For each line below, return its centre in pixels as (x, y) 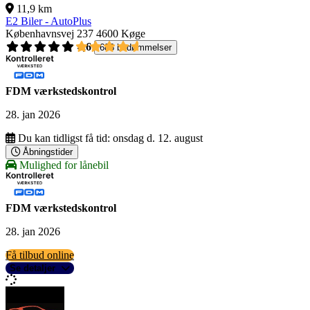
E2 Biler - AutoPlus (48, 21)
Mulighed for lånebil (63, 165)
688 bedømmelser (136, 48)
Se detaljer (33, 268)
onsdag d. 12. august (158, 138)
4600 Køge (121, 34)
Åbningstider (48, 152)
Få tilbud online (40, 255)
